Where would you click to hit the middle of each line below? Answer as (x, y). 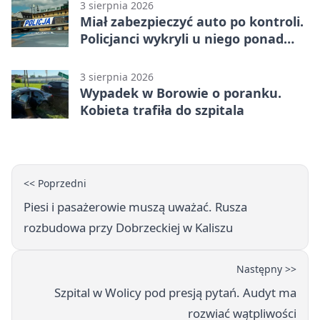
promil (101, 55)
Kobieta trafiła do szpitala (162, 110)
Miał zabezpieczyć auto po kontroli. (192, 21)
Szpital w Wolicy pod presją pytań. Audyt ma (175, 292)
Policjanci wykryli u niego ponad (182, 38)
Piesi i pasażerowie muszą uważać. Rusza (135, 206)
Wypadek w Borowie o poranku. (181, 92)
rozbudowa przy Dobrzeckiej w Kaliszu (128, 227)
